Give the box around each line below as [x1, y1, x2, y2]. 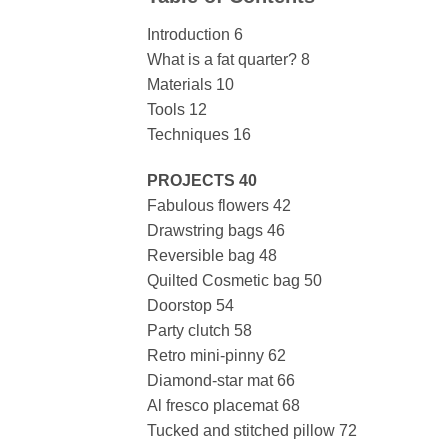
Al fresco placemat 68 [147, 396, 300, 414]
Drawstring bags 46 [147, 221, 285, 239]
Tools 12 [147, 101, 207, 119]
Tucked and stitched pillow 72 [147, 421, 357, 439]
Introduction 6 [147, 26, 243, 44]
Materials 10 [147, 76, 234, 94]
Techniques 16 [147, 126, 251, 144]
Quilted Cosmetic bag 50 [147, 271, 322, 289]
